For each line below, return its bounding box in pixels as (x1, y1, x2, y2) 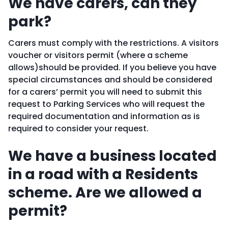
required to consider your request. (8, 123, 149, 134)
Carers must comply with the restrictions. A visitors (8, 37, 219, 49)
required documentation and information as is (8, 110, 200, 122)
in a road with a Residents (8, 164, 198, 184)
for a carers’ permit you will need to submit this (8, 86, 202, 98)
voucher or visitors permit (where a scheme (8, 49, 188, 61)
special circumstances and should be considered (8, 74, 212, 85)
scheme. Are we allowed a (8, 183, 202, 203)
